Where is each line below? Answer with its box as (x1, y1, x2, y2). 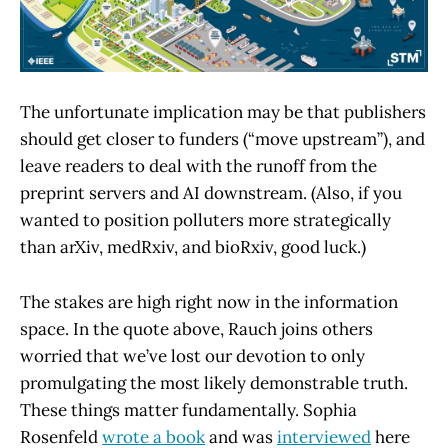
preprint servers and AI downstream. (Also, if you (20, 182, 402, 205)
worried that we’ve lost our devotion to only (20, 344, 365, 367)
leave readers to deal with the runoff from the (20, 155, 377, 178)
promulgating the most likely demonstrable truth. (20, 371, 408, 394)
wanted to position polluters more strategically (20, 209, 391, 232)
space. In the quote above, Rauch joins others (20, 317, 373, 340)
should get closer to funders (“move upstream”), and (20, 128, 425, 151)
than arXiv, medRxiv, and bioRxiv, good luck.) (20, 236, 366, 259)
